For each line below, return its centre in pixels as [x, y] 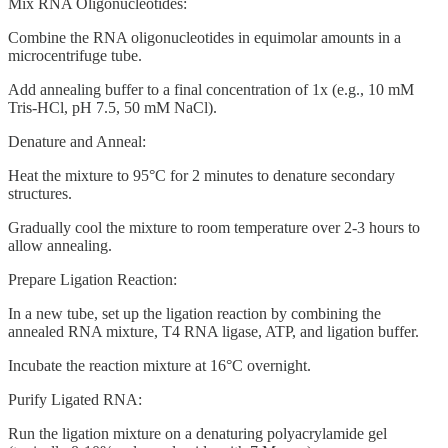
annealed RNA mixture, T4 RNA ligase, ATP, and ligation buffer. [213, 332]
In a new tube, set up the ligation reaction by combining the [194, 314]
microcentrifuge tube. [75, 56]
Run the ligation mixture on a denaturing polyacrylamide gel [197, 434]
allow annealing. [60, 246]
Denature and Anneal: [77, 142]
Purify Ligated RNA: [75, 400]
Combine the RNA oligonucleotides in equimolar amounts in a [204, 38]
